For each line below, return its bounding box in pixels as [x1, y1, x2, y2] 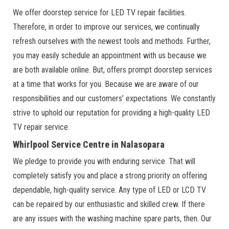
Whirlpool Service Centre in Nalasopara [13, 139, 165, 150]
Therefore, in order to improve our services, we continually [13, 21, 200, 32]
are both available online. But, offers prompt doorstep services [13, 64, 212, 75]
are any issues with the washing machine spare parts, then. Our [13, 213, 212, 223]
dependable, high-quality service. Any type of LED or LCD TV [13, 185, 206, 195]
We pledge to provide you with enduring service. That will [13, 156, 195, 166]
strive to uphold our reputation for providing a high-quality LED [13, 107, 210, 118]
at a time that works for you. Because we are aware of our [13, 79, 199, 89]
